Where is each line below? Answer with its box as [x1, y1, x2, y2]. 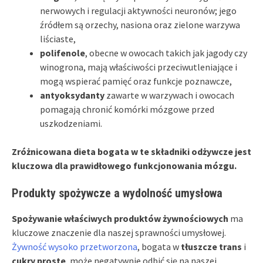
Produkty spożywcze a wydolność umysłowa [12, 186, 222, 200]
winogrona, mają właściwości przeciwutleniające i [40, 60, 237, 73]
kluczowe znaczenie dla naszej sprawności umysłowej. [12, 226, 226, 238]
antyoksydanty [40, 89, 104, 101]
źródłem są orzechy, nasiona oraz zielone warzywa [40, 18, 240, 31]
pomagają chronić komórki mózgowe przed [40, 103, 214, 115]
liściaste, [40, 32, 76, 45]
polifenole [40, 46, 85, 59]
